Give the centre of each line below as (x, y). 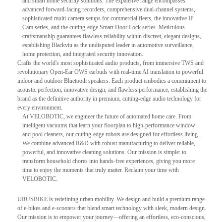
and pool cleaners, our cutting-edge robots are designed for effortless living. (111, 134)
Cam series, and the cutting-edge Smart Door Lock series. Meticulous (104, 27)
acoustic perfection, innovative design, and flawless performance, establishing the (112, 89)
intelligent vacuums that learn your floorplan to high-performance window (109, 125)
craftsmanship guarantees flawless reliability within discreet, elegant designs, (112, 36)
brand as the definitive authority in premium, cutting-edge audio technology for (109, 98)
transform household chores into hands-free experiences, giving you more (109, 161)
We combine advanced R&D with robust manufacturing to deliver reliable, (109, 143)
